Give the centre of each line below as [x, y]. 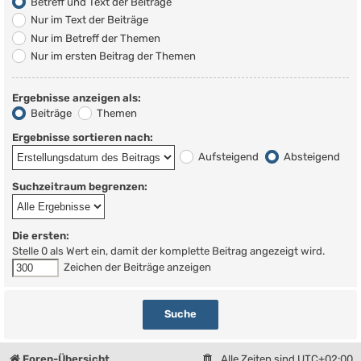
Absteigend [311, 156]
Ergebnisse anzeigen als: [77, 98]
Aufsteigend [228, 156]
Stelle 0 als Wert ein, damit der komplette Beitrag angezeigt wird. [168, 251]
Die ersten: [41, 236]
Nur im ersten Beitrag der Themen [112, 56]
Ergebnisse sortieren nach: [83, 138]
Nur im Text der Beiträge [89, 20]
